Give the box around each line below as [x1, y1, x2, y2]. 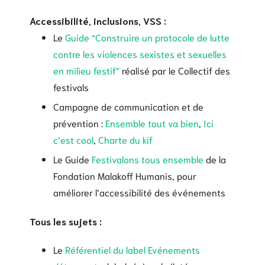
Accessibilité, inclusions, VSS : [30, 14, 166, 27]
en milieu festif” [53, 63, 119, 76]
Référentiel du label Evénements [65, 243, 200, 256]
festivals [53, 80, 89, 93]
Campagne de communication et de [53, 99, 203, 112]
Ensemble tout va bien [105, 116, 199, 129]
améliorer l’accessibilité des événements [53, 185, 225, 198]
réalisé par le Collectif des [119, 63, 230, 76]
